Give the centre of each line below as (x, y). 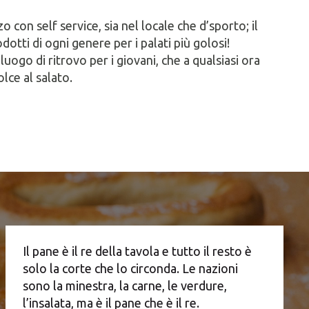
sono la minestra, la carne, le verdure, (124, 286)
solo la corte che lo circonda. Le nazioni (130, 269)
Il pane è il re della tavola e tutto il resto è (137, 251)
